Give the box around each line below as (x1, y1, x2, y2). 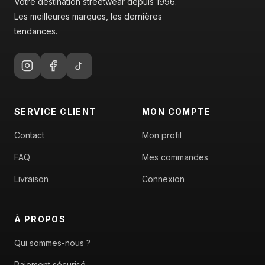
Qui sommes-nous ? (14, 238, 91, 248)
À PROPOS (14, 214, 66, 225)
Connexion (142, 174, 185, 185)
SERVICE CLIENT (14, 106, 96, 117)
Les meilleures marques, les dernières (14, 11, 162, 22)
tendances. (14, 26, 57, 37)
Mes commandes (142, 152, 208, 163)
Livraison (14, 174, 49, 185)
